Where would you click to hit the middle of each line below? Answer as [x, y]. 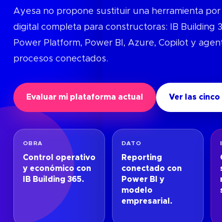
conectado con [151, 168]
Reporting [141, 158]
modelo [137, 190]
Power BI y [143, 179]
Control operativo [59, 158]
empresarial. [147, 201]
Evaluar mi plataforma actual [84, 97]
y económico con [57, 168]
